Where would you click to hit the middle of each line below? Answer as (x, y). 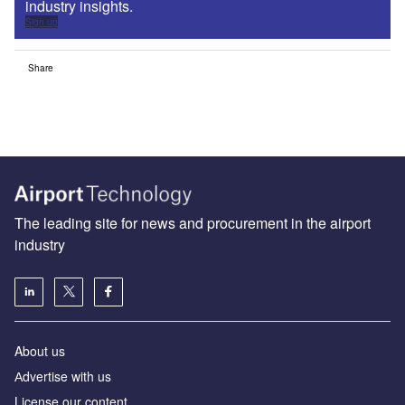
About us (40, 350)
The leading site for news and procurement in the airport (193, 222)
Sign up (42, 22)
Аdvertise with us (63, 376)
